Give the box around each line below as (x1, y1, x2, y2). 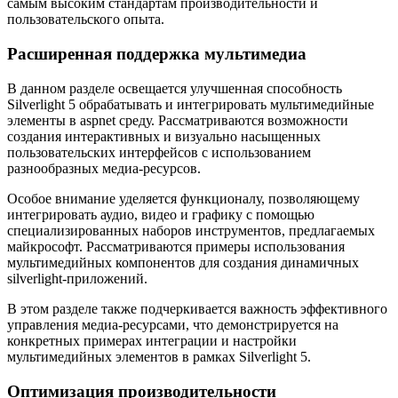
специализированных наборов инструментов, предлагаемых (7, 222, 375, 238)
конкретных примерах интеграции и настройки (7, 332, 297, 348)
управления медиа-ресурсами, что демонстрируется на (7, 316, 338, 332)
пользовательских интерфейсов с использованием (7, 144, 311, 160)
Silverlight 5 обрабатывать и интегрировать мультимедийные (7, 96, 374, 112)
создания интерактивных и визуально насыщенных (7, 128, 321, 144)
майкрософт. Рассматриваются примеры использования (7, 238, 345, 254)
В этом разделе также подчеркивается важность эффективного (7, 300, 387, 316)
